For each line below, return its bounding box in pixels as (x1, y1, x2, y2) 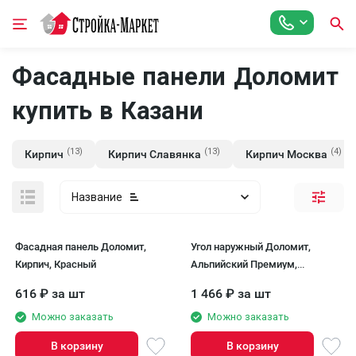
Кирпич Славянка (108, 148, 201, 161)
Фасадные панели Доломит (12, 62, 339, 91)
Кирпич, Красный (15, 258, 96, 270)
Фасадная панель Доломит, (15, 241, 146, 253)
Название (72, 191, 122, 203)
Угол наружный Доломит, (191, 241, 311, 253)
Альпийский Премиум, (191, 258, 297, 270)
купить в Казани (12, 96, 203, 126)
